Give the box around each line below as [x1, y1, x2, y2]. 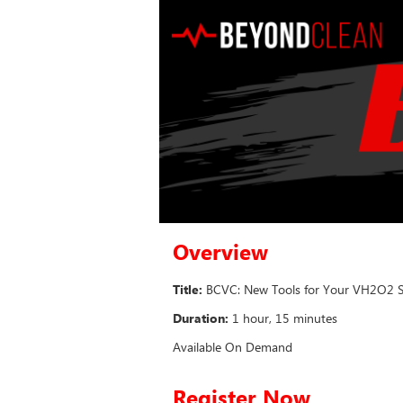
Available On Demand [173, 337, 292, 355]
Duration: [173, 309, 228, 327]
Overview [173, 236, 268, 266]
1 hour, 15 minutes [232, 309, 337, 327]
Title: [173, 280, 202, 298]
